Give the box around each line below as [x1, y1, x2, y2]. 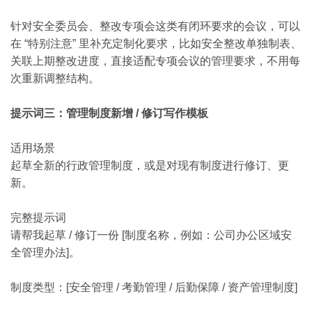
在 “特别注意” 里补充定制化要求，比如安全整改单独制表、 [10, 38, 302, 49]
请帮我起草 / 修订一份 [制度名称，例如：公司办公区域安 [10, 229, 292, 241]
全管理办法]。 [10, 247, 80, 258]
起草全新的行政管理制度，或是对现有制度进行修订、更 [10, 159, 289, 171]
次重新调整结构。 [10, 72, 100, 84]
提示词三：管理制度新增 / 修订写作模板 [10, 107, 208, 119]
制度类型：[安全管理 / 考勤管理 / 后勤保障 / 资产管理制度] [10, 281, 297, 293]
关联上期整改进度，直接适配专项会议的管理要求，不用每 [10, 55, 300, 67]
